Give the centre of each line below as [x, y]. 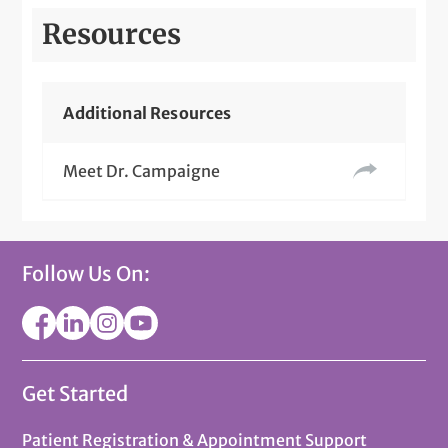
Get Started [75, 393]
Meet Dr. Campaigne [142, 170]
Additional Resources [147, 112]
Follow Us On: [86, 273]
